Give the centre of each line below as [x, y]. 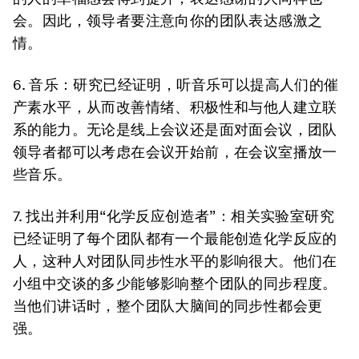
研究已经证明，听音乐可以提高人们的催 [206, 85]
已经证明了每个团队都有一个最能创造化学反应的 [175, 238]
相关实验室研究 [283, 216]
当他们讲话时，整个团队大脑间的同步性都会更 [168, 306]
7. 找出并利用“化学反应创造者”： [122, 216]
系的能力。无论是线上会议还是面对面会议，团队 [175, 129]
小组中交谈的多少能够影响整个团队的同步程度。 [175, 283]
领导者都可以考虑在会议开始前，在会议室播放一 [175, 152]
